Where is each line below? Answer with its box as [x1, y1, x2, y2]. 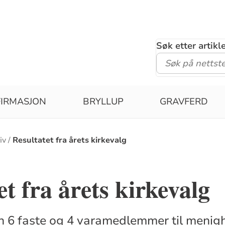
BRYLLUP [82, 95, 124, 107]
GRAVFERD [160, 95, 208, 107]
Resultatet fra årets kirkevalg [13, 134, 127, 146]
